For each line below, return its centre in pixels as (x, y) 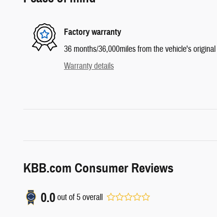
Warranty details (89, 66)
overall (92, 197)
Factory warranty (93, 32)
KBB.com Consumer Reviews (98, 168)
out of (67, 197)
